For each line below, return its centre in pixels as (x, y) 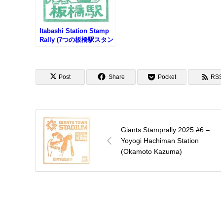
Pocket (167, 77)
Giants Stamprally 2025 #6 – (165, 130)
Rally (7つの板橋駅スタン (76, 40)
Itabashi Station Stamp (74, 31)
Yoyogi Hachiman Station (160, 141)
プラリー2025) (60, 49)
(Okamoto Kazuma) (151, 152)
